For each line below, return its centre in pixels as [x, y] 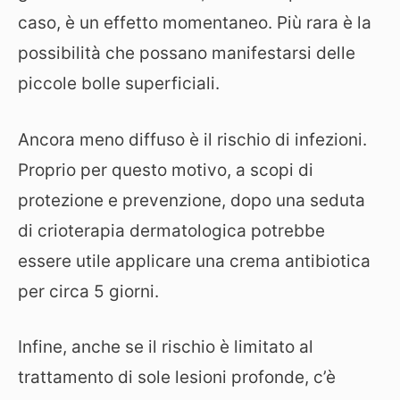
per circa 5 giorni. [88, 291]
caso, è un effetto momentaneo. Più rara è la [195, 23]
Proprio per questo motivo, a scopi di [166, 170]
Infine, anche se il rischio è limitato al [166, 347]
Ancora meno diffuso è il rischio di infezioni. [192, 139]
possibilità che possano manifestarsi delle [187, 53]
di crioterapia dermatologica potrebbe [171, 230]
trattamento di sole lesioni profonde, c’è [177, 377]
